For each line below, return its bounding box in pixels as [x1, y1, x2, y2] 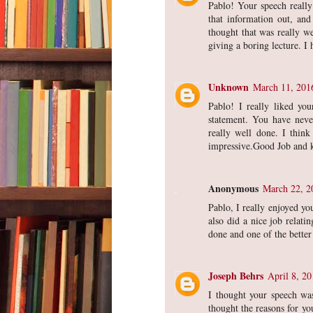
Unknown [208, 80, 249, 95]
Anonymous [208, 180, 259, 196]
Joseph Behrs [208, 268, 263, 284]
